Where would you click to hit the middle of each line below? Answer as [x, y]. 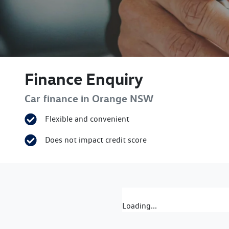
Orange [110, 98]
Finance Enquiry [84, 79]
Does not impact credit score [96, 140]
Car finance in [58, 98]
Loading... [140, 206]
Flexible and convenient [87, 119]
